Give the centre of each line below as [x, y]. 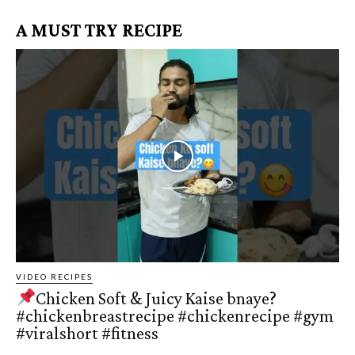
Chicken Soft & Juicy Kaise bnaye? [157, 299]
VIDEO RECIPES [54, 277]
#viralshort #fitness [87, 334]
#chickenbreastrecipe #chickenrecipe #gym [175, 316]
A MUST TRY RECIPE [99, 30]
